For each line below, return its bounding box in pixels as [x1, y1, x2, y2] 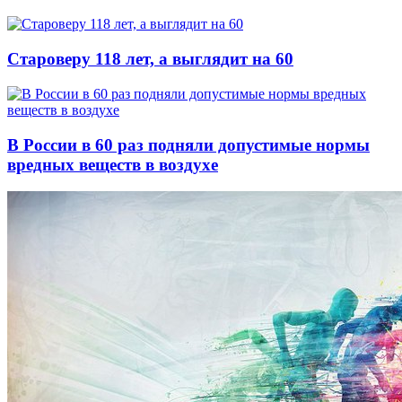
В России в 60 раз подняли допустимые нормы [7, 135, 370, 154]
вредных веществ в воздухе [7, 154, 218, 174]
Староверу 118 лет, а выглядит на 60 [7, 49, 293, 69]
